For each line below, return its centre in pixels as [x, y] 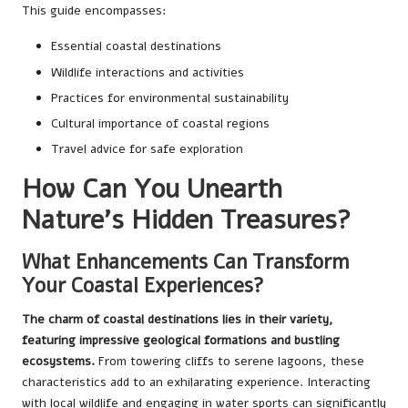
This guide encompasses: [94, 11]
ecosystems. [58, 361]
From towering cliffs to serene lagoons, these [229, 361]
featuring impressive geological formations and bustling [181, 340]
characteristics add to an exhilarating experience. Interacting [196, 382]
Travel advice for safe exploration [147, 148]
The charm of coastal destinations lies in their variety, [178, 319]
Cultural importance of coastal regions [160, 123]
